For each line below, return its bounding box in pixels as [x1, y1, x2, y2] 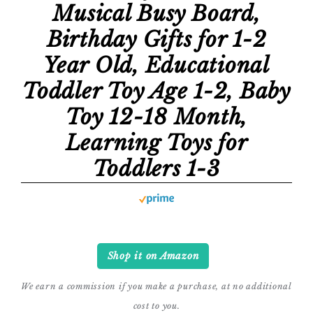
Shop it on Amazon [107, 250, 199, 262]
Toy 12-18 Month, [66, 104, 247, 130]
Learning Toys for [65, 130, 248, 156]
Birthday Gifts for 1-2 [46, 27, 267, 52]
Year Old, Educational [43, 52, 270, 78]
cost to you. [133, 300, 180, 311]
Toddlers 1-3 [92, 156, 221, 182]
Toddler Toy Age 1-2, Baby [22, 78, 291, 104]
